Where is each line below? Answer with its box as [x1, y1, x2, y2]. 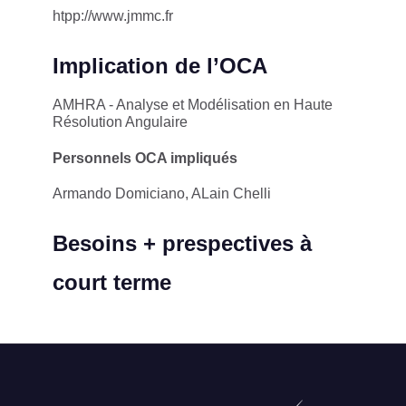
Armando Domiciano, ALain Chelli [53, 186, 271, 202]
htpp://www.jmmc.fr [53, 7, 173, 24]
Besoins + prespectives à [53, 231, 312, 256]
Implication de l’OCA [53, 53, 267, 78]
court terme [53, 270, 171, 295]
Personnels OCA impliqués [53, 150, 237, 166]
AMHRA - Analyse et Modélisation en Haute [53, 96, 333, 112]
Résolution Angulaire [53, 113, 188, 130]
